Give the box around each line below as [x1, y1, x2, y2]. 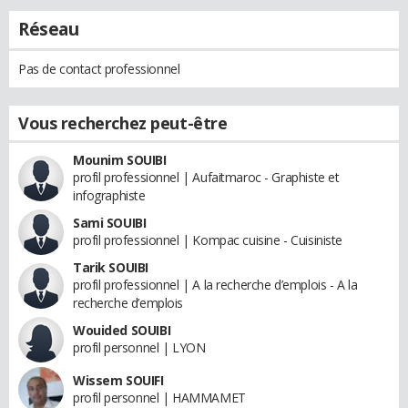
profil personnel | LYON [73, 338, 206, 356]
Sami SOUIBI [73, 213, 147, 231]
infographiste [73, 186, 146, 204]
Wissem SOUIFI [73, 371, 164, 389]
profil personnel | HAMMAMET [73, 388, 246, 406]
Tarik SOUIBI [73, 258, 148, 276]
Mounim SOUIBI [73, 150, 167, 168]
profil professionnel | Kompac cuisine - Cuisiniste [73, 230, 342, 249]
